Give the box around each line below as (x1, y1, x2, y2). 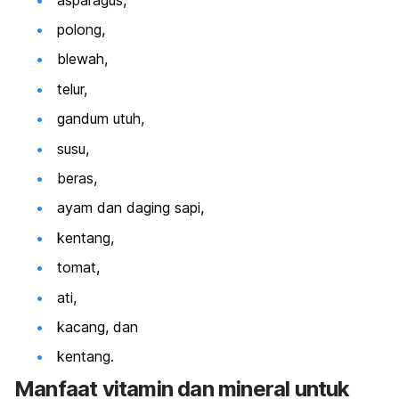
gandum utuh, (57, 110, 144, 128)
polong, (57, 20, 105, 39)
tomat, (57, 258, 100, 277)
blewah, (57, 50, 108, 69)
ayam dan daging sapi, (57, 199, 204, 217)
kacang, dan (57, 317, 138, 336)
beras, (57, 168, 97, 187)
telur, (57, 79, 87, 98)
